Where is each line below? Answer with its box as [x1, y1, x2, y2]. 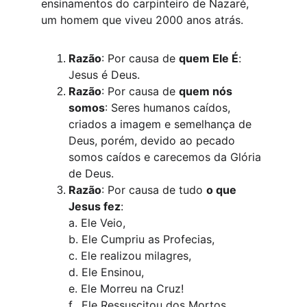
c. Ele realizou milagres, [69, 249, 195, 262]
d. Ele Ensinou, [69, 265, 147, 279]
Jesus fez [69, 199, 121, 213]
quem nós [179, 84, 235, 98]
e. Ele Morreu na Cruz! [69, 282, 187, 295]
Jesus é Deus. [69, 68, 140, 82]
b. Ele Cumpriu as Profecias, [69, 232, 218, 246]
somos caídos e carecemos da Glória [69, 150, 265, 164]
